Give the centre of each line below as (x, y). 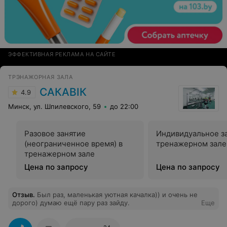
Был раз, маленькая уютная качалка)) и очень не (117, 194)
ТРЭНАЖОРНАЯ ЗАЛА (41, 77)
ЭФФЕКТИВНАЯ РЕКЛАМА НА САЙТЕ (62, 54)
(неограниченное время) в (73, 143)
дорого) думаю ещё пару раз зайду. (71, 202)
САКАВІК (63, 92)
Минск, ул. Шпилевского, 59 (54, 106)
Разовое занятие (55, 133)
